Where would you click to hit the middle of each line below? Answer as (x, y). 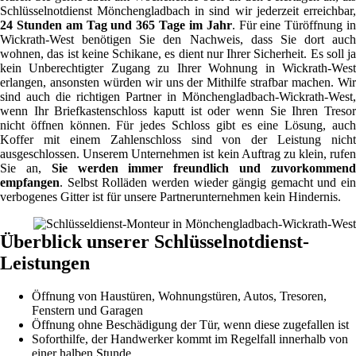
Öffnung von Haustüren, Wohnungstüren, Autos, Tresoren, (179, 296)
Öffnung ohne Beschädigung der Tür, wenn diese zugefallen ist (190, 325)
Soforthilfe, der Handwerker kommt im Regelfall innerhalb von (190, 339)
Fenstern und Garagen (87, 311)
